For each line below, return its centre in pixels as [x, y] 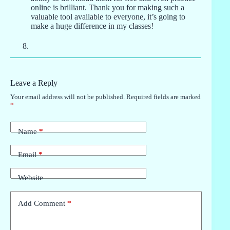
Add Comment [42, 204]
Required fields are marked [164, 97]
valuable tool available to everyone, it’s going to [108, 17]
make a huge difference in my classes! [92, 26]
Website [31, 178]
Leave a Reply [34, 83]
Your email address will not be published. [68, 97]
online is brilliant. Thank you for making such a [108, 8]
